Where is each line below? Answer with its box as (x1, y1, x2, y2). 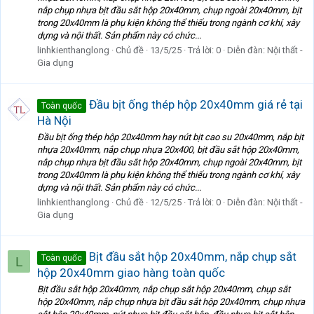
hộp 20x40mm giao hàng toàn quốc (37, 265, 225, 280)
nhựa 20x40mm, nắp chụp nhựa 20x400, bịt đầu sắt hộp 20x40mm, (37, 144, 299, 156)
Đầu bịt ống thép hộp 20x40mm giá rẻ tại (86, 97, 303, 111)
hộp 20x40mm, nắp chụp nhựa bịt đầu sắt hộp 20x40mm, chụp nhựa (37, 296, 305, 308)
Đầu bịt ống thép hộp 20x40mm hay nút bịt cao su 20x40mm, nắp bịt (37, 132, 303, 143)
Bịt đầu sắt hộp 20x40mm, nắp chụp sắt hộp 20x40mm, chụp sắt (37, 284, 290, 295)
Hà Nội (37, 113, 71, 128)
